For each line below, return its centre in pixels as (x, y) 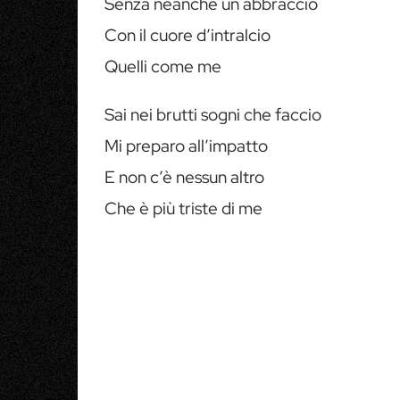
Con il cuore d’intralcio (187, 35)
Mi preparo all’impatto (186, 146)
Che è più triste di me (183, 208)
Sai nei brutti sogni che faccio (213, 115)
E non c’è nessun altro (184, 177)
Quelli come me (163, 67)
